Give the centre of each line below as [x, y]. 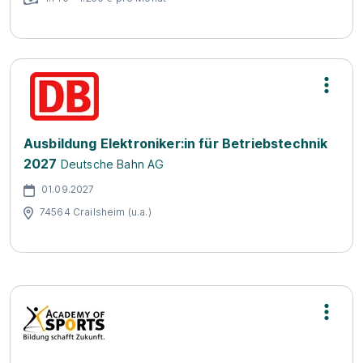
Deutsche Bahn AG [112, 164]
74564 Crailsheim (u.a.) [96, 211]
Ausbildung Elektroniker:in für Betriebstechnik [176, 143]
